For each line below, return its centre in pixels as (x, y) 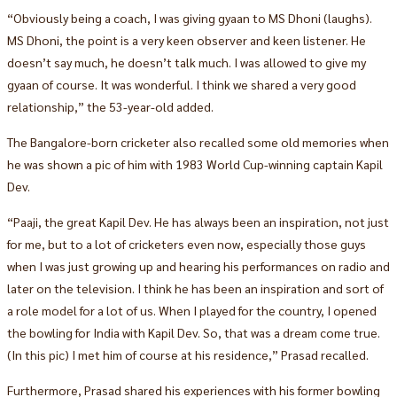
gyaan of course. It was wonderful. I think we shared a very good (181, 84)
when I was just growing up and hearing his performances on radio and (198, 265)
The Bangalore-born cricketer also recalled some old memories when (198, 141)
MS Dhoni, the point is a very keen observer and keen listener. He (186, 39)
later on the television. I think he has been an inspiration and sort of (195, 288)
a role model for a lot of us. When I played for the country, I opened (191, 310)
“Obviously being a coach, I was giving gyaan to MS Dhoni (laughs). (189, 17)
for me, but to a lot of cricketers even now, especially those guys (186, 243)
